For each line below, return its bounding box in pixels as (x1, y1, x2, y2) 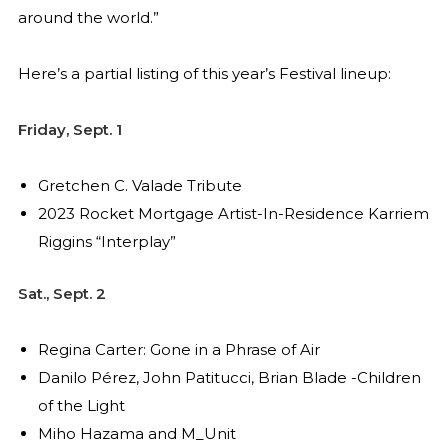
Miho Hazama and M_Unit (37, 424, 236, 444)
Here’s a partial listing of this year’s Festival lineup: (17, 63, 391, 83)
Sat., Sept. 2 (17, 284, 106, 304)
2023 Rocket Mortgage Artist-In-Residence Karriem (37, 204, 429, 224)
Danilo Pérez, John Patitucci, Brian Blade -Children (37, 368, 421, 388)
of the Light (37, 396, 125, 416)
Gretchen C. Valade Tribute (37, 176, 242, 196)
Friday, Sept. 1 (17, 120, 122, 140)
